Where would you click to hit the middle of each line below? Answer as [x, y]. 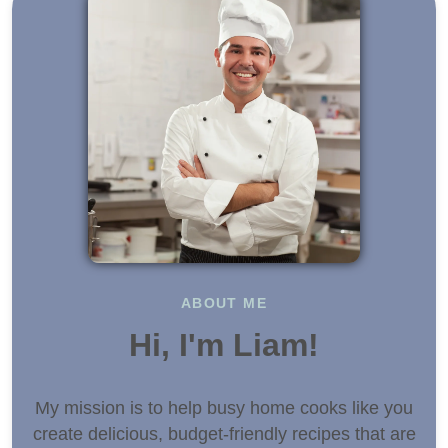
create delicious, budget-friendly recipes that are [224, 433]
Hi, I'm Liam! [224, 344]
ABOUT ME [224, 303]
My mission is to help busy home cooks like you [224, 407]
